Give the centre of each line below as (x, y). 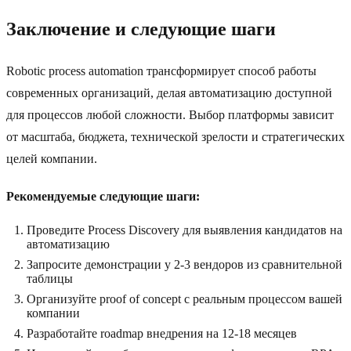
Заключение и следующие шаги (141, 29)
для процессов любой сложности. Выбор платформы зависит (170, 115)
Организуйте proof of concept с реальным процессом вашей (185, 299)
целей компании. (52, 159)
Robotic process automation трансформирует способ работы (161, 71)
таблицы (50, 279)
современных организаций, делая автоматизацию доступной (169, 93)
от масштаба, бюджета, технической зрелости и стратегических (175, 137)
